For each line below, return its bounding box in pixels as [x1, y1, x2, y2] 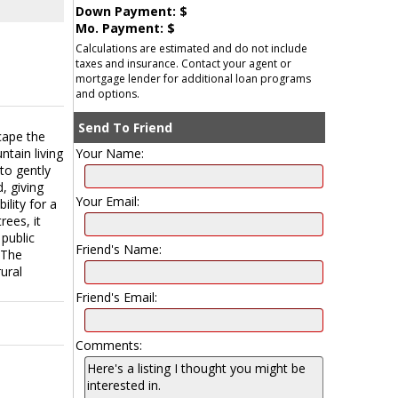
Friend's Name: [75, 241, 162, 258]
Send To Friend [77, 119, 172, 136]
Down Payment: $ [75, 3, 187, 20]
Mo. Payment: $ [75, 20, 175, 36]
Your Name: [75, 145, 144, 162]
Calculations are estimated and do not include [75, 41, 307, 56]
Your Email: [75, 193, 139, 210]
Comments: [75, 337, 142, 354]
